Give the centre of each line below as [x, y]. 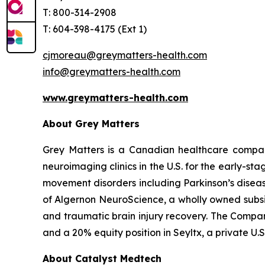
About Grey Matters [91, 124]
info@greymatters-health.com [112, 72]
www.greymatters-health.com [115, 98]
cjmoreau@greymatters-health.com [125, 55]
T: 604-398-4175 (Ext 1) [95, 29]
